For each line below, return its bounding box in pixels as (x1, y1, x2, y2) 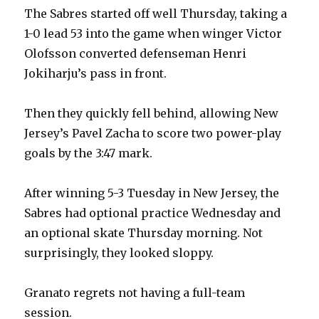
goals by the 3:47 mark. (24, 146, 153, 161)
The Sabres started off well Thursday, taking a (24, 6, 288, 21)
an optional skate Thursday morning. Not (24, 226, 263, 241)
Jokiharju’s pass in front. (24, 66, 167, 81)
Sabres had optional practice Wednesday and (24, 206, 281, 221)
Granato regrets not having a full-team (24, 286, 246, 300)
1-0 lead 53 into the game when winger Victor (24, 26, 283, 41)
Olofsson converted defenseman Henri (24, 46, 247, 61)
